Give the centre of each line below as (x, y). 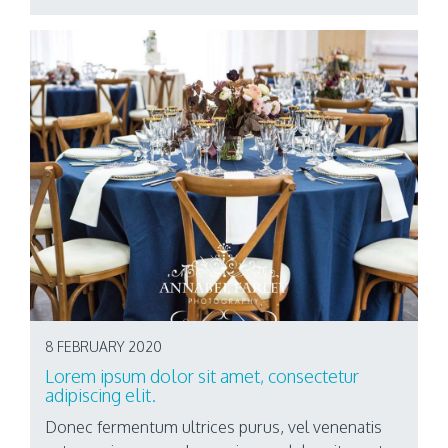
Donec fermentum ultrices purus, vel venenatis (213, 427)
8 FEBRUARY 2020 (103, 346)
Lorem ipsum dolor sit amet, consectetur (202, 376)
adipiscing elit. (100, 395)
